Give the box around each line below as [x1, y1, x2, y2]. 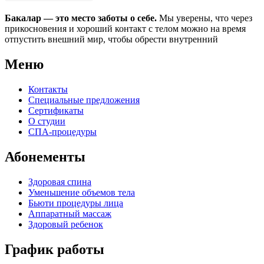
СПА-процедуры [28, 127, 97, 137]
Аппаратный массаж [28, 209, 111, 219]
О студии [28, 116, 65, 127]
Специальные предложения [28, 95, 140, 105]
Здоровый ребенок [28, 219, 103, 230]
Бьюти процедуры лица [28, 198, 123, 209]
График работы [5, 241, 104, 257]
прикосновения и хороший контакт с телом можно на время [5, 24, 246, 34]
